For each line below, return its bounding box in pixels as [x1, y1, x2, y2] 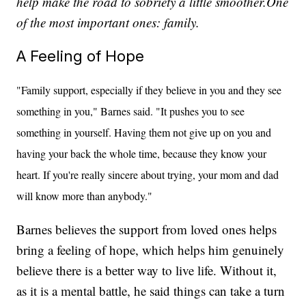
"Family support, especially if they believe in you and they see [16, 82, 282, 97]
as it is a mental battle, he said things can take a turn [16, 281, 286, 299]
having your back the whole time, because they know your [16, 145, 267, 161]
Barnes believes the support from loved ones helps [16, 220, 277, 238]
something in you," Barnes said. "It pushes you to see [16, 103, 245, 118]
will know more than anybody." [16, 188, 153, 203]
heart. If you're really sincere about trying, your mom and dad [16, 167, 279, 182]
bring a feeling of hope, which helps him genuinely [16, 240, 285, 258]
